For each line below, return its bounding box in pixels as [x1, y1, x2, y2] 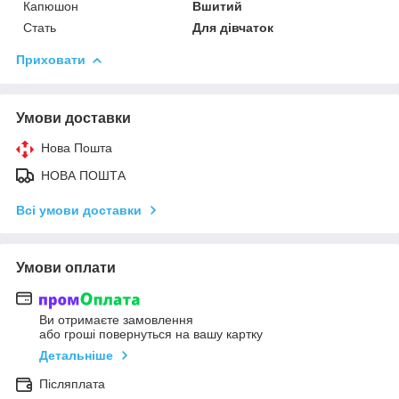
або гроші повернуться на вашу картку [39, 326, 263, 341]
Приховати [16, 53, 85, 68]
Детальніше [39, 347, 113, 362]
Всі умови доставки [16, 203, 142, 218]
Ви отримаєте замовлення [39, 312, 193, 327]
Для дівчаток [192, 20, 274, 36]
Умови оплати [16, 260, 116, 276]
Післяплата [39, 376, 105, 391]
